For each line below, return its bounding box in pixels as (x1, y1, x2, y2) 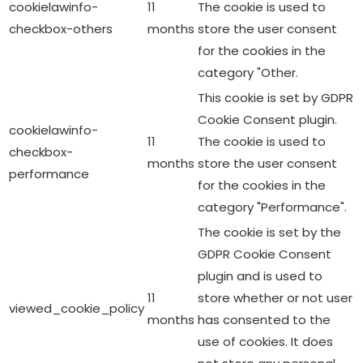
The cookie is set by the (198, 223, 341, 241)
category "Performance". (198, 198, 347, 216)
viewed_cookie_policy (9, 299, 144, 317)
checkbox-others (9, 19, 113, 37)
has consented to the (198, 310, 331, 328)
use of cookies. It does (198, 332, 333, 350)
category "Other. (198, 63, 298, 81)
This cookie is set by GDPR (198, 88, 353, 106)
